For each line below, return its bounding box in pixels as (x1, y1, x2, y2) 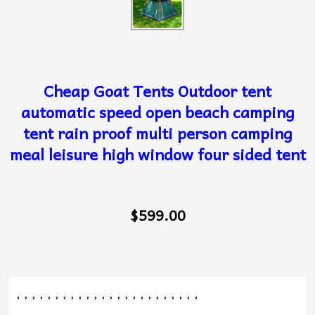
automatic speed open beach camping (21, 98, 294, 124)
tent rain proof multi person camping (23, 120, 292, 146)
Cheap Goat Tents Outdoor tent (44, 77, 271, 103)
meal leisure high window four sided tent (9, 141, 306, 167)
